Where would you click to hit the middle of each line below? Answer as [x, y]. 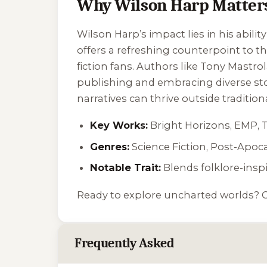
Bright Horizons [190, 125]
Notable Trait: [126, 168]
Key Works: [119, 125]
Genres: [110, 146]
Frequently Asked [125, 243]
